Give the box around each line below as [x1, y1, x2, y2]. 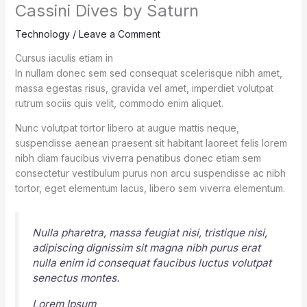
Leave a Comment [78, 28, 160, 40]
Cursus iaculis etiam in [14, 52, 113, 64]
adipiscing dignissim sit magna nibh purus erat [32, 241, 260, 255]
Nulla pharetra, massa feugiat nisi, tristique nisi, [32, 226, 267, 240]
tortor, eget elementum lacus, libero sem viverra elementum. [14, 182, 285, 195]
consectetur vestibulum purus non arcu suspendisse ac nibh [14, 167, 286, 180]
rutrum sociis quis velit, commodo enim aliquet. [14, 97, 223, 110]
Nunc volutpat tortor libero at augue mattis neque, [14, 122, 239, 134]
